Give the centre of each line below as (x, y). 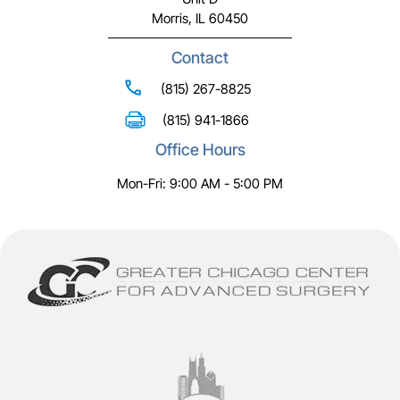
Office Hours (200, 150)
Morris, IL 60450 (200, 19)
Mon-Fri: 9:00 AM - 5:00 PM (200, 184)
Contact (200, 58)
